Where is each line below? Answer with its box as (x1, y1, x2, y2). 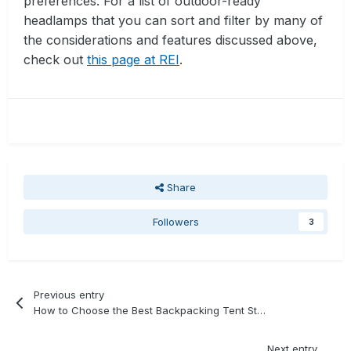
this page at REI (87, 52, 179, 68)
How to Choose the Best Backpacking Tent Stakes (257, 303, 266, 317)
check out (24, 52, 87, 68)
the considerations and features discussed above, (24, 32, 317, 49)
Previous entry (34, 288, 105, 301)
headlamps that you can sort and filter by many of (24, 13, 323, 29)
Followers (152, 215, 199, 229)
